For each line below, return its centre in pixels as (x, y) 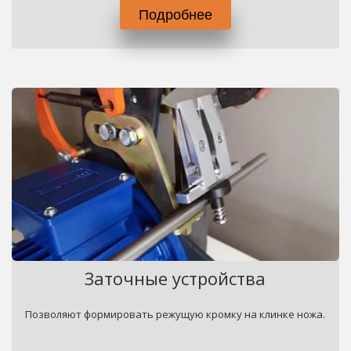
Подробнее (175, 13)
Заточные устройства (175, 278)
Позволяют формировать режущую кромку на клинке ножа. (175, 314)
